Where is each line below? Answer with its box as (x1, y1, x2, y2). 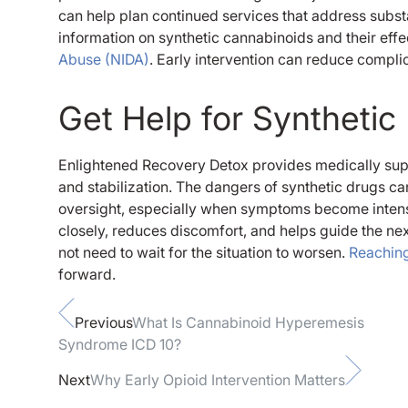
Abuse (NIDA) (58, 49, 149, 68)
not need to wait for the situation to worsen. (58, 242, 349, 261)
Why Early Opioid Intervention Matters (90, 370, 345, 389)
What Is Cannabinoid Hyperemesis (132, 312, 364, 331)
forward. (58, 264, 116, 283)
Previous (75, 312, 132, 331)
